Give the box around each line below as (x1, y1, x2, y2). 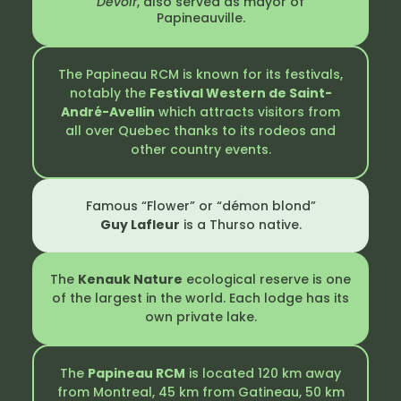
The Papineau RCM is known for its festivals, (58, 64, 343, 83)
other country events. (130, 140, 271, 158)
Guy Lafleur (99, 215, 180, 234)
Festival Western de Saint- (149, 83, 332, 102)
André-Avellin (61, 102, 155, 121)
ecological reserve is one (183, 269, 351, 288)
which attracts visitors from (155, 102, 340, 121)
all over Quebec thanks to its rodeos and (65, 121, 336, 140)
